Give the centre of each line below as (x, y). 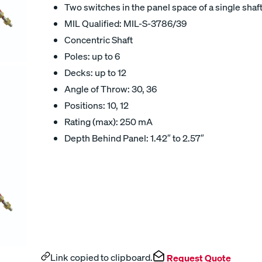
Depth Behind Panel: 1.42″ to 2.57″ (134, 138)
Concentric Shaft (99, 40)
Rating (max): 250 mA (108, 122)
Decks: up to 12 (95, 73)
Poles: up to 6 (92, 56)
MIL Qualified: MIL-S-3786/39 (125, 23)
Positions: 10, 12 (96, 105)
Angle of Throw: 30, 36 (111, 89)
